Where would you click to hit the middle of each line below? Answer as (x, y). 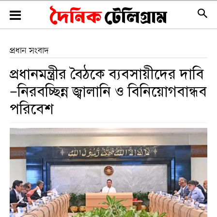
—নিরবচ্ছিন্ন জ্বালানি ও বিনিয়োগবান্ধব (108, 92)
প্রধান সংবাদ (29, 51)
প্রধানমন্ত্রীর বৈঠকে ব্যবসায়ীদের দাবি (107, 74)
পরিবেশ (31, 109)
